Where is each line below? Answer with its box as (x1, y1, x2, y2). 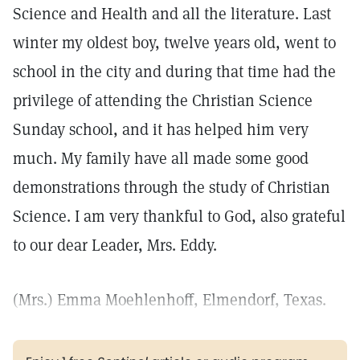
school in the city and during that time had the (13, 61, 336, 82)
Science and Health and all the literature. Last (13, 3, 331, 24)
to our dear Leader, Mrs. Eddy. (13, 235, 217, 256)
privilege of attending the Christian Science (13, 90, 313, 111)
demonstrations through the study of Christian (13, 177, 330, 198)
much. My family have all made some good (13, 148, 309, 169)
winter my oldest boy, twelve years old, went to (13, 32, 336, 53)
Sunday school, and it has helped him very (13, 119, 309, 140)
